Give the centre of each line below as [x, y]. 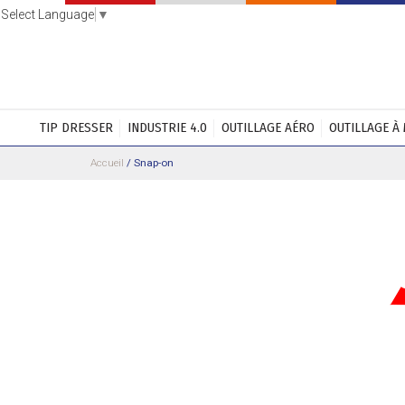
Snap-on [154, 163]
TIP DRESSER [76, 127]
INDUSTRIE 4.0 [167, 127]
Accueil [107, 163]
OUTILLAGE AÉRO [268, 127]
